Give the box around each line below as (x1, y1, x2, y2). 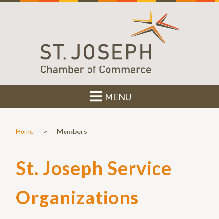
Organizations (16, 185, 139, 208)
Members (57, 127, 87, 135)
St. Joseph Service (16, 156, 172, 179)
